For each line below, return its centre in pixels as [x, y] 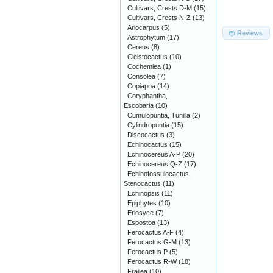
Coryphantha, [147, 96]
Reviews [250, 33]
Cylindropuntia [148, 125]
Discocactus [146, 135]
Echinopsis [144, 193]
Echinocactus [147, 144]
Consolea [141, 76]
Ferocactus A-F [151, 232]
